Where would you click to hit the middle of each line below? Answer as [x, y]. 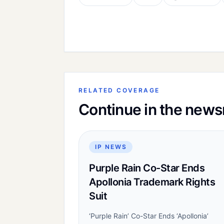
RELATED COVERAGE [119, 90]
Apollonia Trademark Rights [152, 182]
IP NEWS [111, 147]
